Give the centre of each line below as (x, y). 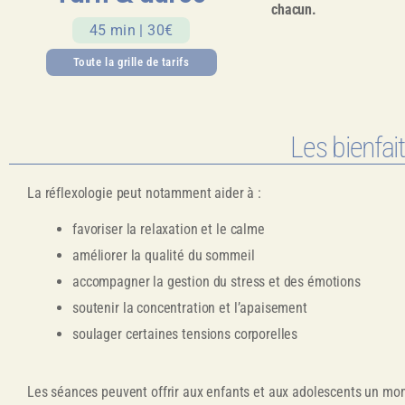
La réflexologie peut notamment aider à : (144, 193)
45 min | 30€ (131, 31)
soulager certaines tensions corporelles (185, 334)
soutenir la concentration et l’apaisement (190, 308)
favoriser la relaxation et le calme (169, 230)
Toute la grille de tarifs (131, 62)
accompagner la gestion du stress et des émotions (217, 282)
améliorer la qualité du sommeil (164, 256)
